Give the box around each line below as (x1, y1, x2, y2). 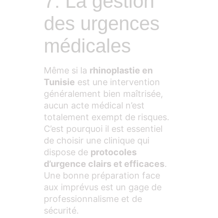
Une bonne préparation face (44, 170, 160, 181)
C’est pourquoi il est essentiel (44, 123, 163, 134)
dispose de (44, 146, 91, 157)
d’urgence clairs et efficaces (44, 158, 164, 169)
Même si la (44, 65, 90, 75)
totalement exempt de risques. (44, 111, 169, 122)
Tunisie (44, 76, 75, 87)
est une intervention (75, 76, 160, 87)
